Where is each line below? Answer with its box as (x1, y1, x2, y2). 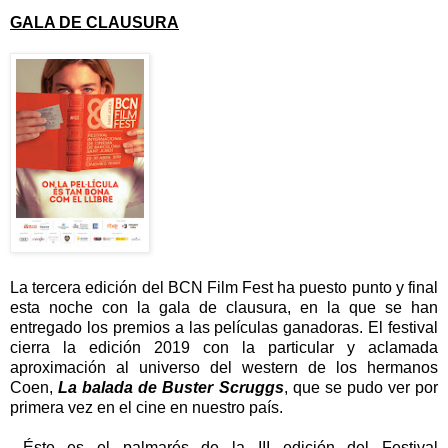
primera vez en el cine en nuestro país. (10, 398, 283, 416)
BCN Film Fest (167, 278, 274, 296)
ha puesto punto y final (273, 278, 439, 296)
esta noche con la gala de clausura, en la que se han (10, 298, 438, 316)
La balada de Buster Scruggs (58, 378, 284, 396)
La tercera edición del (10, 278, 168, 296)
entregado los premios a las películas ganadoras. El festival (10, 318, 438, 336)
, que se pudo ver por (283, 378, 439, 396)
